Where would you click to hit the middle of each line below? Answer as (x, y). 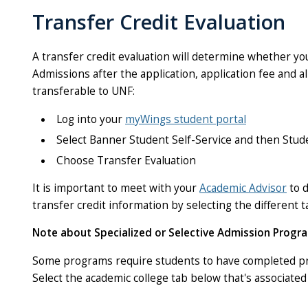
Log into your (91, 119)
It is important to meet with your (116, 188)
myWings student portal (186, 119)
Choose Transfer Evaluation (126, 160)
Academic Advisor (243, 188)
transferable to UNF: (84, 91)
